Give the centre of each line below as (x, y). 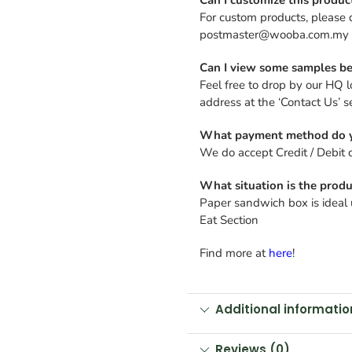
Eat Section (229, 220)
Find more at (234, 253)
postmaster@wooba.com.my (274, 34)
